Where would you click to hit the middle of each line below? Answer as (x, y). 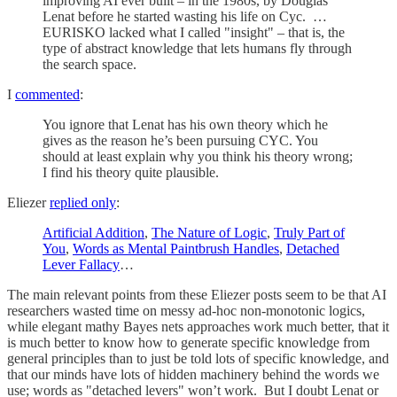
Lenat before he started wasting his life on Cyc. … (185, 16)
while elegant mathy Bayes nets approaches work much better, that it (198, 326)
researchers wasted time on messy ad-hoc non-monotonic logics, (186, 310)
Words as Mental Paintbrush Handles (176, 248)
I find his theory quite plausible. (131, 172)
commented (47, 94)
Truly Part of (309, 232)
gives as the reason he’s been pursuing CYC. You (180, 140)
